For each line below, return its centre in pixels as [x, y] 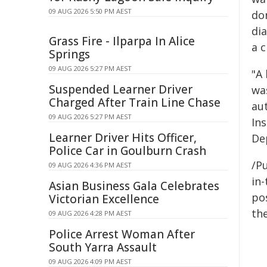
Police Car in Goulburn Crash [128, 151]
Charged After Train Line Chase [135, 103]
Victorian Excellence [104, 199]
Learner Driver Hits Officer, [123, 138]
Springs [69, 54]
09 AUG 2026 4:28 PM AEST [90, 213]
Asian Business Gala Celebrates [134, 186]
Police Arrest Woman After [122, 234]
